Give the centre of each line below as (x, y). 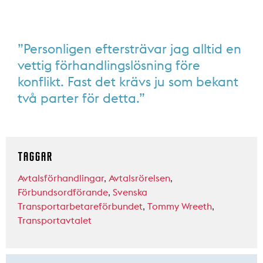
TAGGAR (35, 157)
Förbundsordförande (63, 192)
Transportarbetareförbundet (80, 206)
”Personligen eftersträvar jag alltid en (129, 49)
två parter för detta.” (81, 98)
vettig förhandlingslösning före (109, 65)
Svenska (130, 192)
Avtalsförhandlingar (61, 178)
